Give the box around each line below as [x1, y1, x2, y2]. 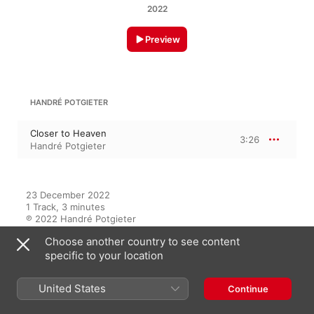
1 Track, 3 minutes [26, 201, 105, 213]
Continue [227, 283, 268, 294]
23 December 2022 [26, 189, 110, 201]
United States [39, 282, 106, 295]
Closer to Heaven [30, 128, 107, 139]
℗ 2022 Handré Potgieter [26, 213, 136, 225]
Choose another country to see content [45, 235, 240, 248]
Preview [145, 34, 180, 46]
